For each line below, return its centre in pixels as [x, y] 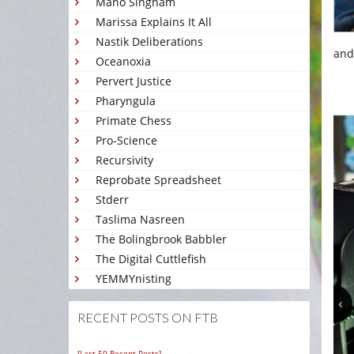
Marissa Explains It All [154, 22]
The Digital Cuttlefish [151, 259]
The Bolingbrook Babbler [161, 239]
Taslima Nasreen [140, 219]
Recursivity [124, 160]
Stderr [112, 200]
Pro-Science [126, 140]
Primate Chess [134, 121]
